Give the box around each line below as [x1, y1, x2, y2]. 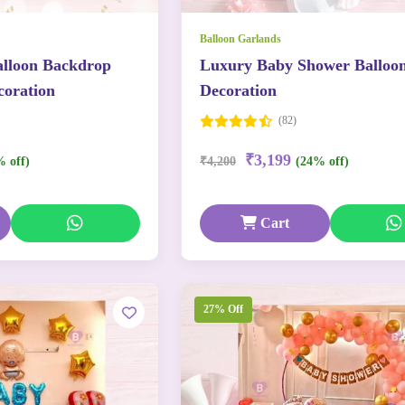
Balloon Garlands [200, 33, 281, 45]
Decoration [200, 81, 277, 99]
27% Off [203, 303, 243, 316]
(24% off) [296, 155, 349, 168]
